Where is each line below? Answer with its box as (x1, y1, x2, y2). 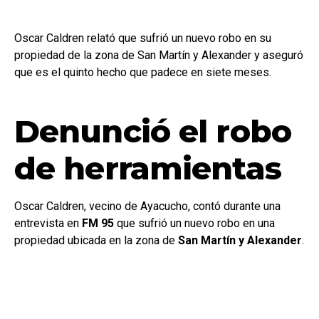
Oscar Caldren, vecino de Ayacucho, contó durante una (14, 199, 281, 213)
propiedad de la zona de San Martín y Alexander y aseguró (14, 48, 303, 62)
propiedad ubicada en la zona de (14, 233, 178, 247)
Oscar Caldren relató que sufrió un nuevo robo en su (14, 31, 271, 45)
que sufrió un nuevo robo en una (114, 216, 275, 230)
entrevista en (14, 216, 82, 230)
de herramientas (14, 148, 281, 187)
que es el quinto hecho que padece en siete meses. (14, 65, 271, 79)
